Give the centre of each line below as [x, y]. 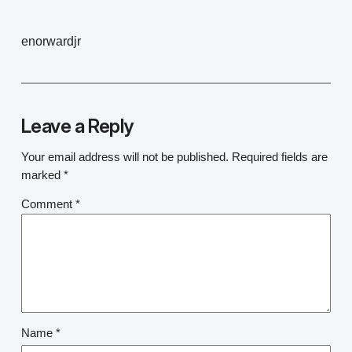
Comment [48, 205]
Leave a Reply [77, 126]
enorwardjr [51, 42]
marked [42, 175]
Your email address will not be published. [125, 157]
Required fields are [279, 157]
